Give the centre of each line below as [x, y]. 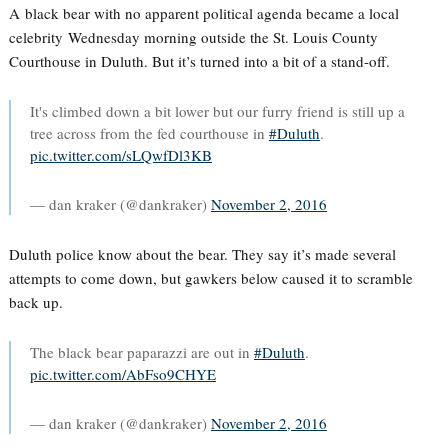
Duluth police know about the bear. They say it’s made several [202, 254]
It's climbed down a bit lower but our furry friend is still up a [217, 111]
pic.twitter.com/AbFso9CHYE [122, 374]
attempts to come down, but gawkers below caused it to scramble [210, 278]
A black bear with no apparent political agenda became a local [203, 13]
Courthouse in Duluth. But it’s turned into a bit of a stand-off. [199, 61]
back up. [35, 302]
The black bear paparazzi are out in [141, 352]
